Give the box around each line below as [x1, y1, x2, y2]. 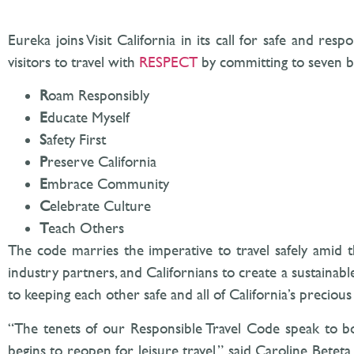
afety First [47, 131, 106, 149]
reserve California [47, 153, 156, 171]
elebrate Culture [50, 198, 151, 215]
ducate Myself [47, 109, 130, 126]
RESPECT [139, 54, 198, 71]
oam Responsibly [48, 87, 149, 104]
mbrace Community [47, 175, 169, 193]
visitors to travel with [8, 54, 139, 71]
